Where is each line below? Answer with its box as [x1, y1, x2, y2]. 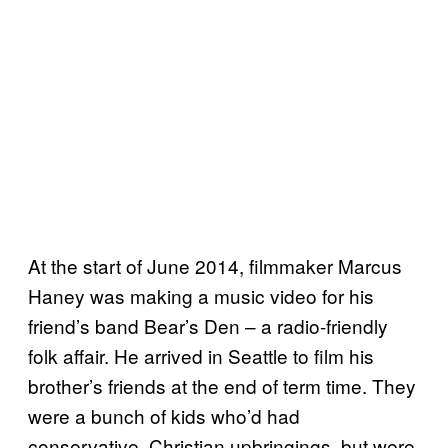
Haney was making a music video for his [28, 281, 374, 309]
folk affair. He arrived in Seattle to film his [28, 341, 374, 369]
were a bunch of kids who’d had [28, 401, 300, 429]
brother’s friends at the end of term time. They [28, 371, 416, 399]
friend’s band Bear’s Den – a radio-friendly [28, 311, 388, 339]
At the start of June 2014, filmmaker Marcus [28, 251, 402, 279]
